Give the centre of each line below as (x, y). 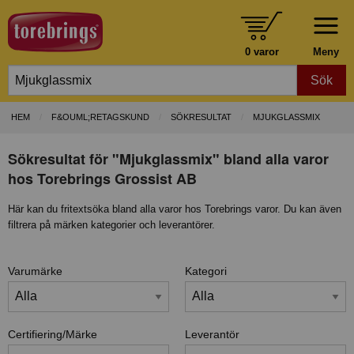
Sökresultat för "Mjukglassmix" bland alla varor (168, 158)
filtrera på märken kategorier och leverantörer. (111, 224)
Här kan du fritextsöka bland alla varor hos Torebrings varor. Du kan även (175, 209)
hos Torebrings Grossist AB (102, 178)
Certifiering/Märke (53, 334)
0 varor (262, 51)
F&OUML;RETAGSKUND (100, 117)
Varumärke (35, 271)
